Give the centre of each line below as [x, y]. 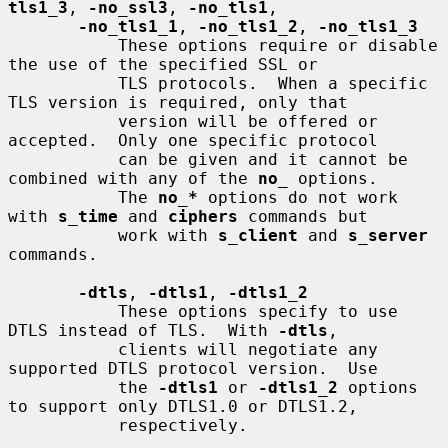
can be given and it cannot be [63, 159]
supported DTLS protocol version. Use [193, 368]
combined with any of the [133, 178]
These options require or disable [63, 45]
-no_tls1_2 [248, 26]
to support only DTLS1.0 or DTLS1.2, [183, 406]
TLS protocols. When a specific [63, 83]
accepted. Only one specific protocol [193, 140]
